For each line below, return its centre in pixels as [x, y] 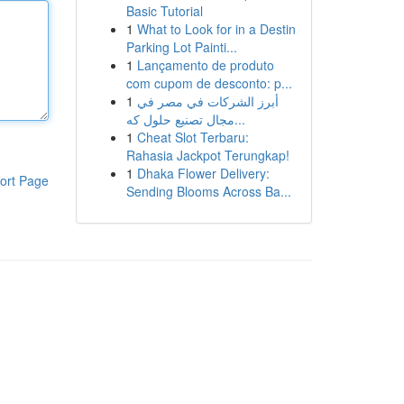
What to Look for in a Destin [216, 29]
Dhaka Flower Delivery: [203, 173]
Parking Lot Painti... [181, 47]
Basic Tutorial [164, 11]
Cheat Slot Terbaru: [193, 137]
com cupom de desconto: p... [209, 83]
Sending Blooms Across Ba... [208, 191]
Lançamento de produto [205, 65]
